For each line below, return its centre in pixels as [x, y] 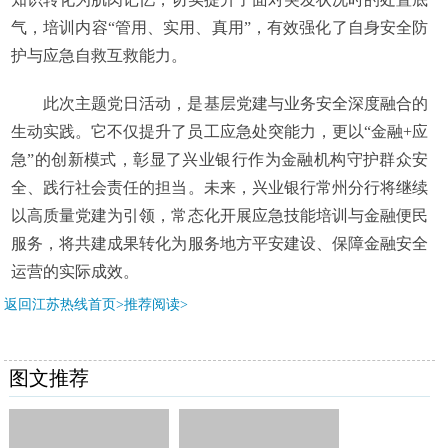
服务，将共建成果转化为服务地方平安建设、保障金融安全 [219, 243]
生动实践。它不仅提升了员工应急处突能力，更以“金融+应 [219, 131]
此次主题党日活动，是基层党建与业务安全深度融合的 [235, 103]
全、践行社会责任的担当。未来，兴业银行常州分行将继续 [219, 187]
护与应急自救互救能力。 [98, 55]
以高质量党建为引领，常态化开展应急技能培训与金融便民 [219, 215]
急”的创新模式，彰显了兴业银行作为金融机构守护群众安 [219, 159]
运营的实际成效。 [74, 271]
